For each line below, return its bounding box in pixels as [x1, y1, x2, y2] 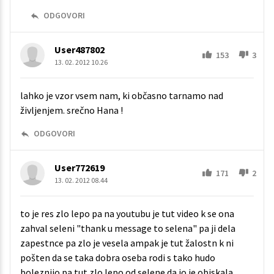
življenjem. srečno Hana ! [20, 104, 123, 117]
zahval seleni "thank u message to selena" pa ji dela [20, 222, 235, 235]
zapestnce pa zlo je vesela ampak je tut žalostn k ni [20, 237, 234, 250]
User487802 [54, 43, 105, 56]
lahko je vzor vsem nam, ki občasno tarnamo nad [20, 89, 223, 102]
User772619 [54, 161, 105, 174]
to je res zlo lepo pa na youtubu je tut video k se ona [20, 207, 234, 220]
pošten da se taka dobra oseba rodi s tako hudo [20, 251, 215, 264]
